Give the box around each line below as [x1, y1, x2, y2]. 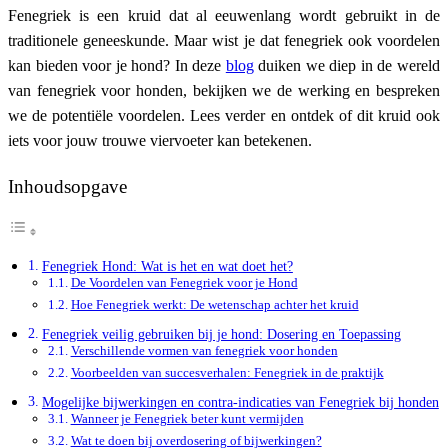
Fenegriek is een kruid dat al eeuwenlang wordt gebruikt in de [8, 7, 440, 25]
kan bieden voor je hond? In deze [8, 57, 226, 75]
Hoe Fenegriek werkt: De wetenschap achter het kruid [70, 297, 359, 313]
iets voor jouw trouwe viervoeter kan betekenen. [8, 132, 312, 150]
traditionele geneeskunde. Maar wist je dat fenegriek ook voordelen [8, 32, 440, 50]
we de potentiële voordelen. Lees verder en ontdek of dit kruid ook [8, 107, 440, 125]
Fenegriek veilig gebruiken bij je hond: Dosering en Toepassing [41, 326, 401, 343]
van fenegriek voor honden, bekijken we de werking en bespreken [8, 82, 440, 100]
